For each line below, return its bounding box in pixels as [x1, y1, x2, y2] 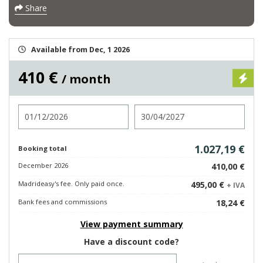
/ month [62, 71, 111, 87]
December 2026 [18, 161, 68, 170]
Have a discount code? [84, 236, 179, 247]
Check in [18, 104, 53, 115]
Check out [134, 104, 177, 115]
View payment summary [80, 218, 183, 230]
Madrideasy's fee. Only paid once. [18, 179, 124, 188]
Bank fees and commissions [18, 197, 107, 206]
